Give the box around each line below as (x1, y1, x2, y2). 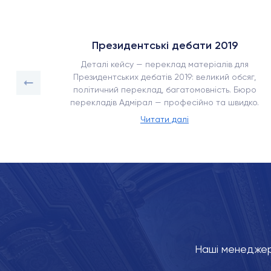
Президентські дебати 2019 (91, 39, 238, 52)
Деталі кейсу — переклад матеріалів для (80, 59, 249, 69)
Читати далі (140, 114, 189, 124)
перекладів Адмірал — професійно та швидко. (70, 97, 259, 107)
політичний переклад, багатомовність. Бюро (73, 85, 256, 94)
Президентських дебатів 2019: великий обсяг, (73, 72, 256, 82)
